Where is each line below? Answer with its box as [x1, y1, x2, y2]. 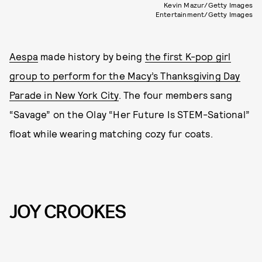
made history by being [38, 50, 145, 63]
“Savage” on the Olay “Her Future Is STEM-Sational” [9, 108, 250, 120]
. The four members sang [118, 89, 233, 101]
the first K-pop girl [144, 50, 231, 63]
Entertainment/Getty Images [155, 10, 253, 19]
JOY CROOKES [9, 199, 126, 225]
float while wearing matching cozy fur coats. [9, 127, 213, 140]
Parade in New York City [9, 89, 119, 101]
